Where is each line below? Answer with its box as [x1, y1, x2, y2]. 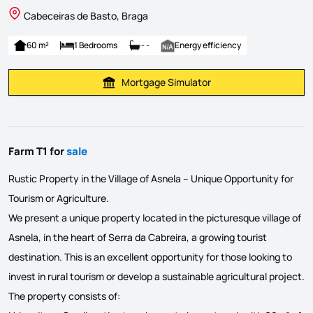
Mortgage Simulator [122, 75, 211, 89]
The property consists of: [8, 289, 120, 303]
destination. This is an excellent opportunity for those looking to [8, 249, 292, 263]
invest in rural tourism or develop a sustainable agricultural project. [8, 269, 305, 283]
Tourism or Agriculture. [8, 191, 109, 205]
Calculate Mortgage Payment [155, 81, 287, 95]
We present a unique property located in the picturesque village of [8, 210, 301, 224]
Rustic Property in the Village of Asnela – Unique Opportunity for [8, 171, 293, 185]
